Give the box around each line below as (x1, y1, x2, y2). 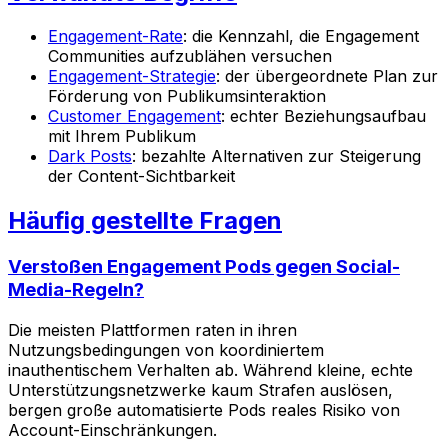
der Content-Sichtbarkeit (48, 166, 235, 187)
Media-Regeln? (8, 278, 144, 302)
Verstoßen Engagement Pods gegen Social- (8, 255, 400, 279)
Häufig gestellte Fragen (8, 206, 282, 236)
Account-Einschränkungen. (8, 419, 217, 440)
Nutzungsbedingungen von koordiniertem (8, 339, 324, 360)
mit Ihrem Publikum (48, 126, 196, 147)
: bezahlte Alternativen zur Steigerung (132, 146, 421, 167)
